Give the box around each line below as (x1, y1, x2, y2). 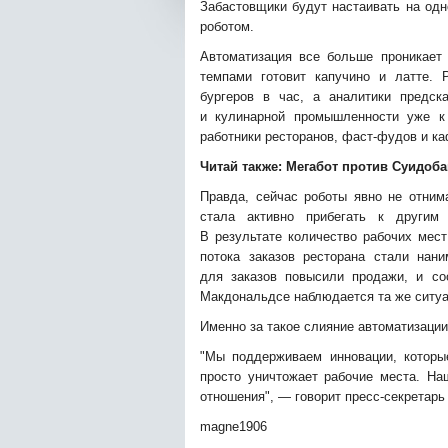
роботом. (200, 19, 254, 34)
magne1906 (200, 419, 267, 434)
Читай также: (200, 159, 286, 174)
